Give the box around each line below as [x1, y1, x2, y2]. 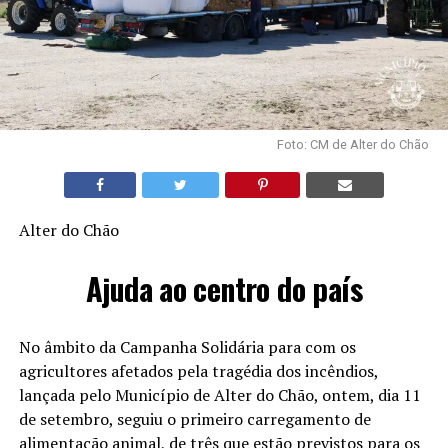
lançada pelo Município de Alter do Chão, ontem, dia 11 [18, 383, 421, 406]
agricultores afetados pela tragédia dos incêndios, [18, 359, 378, 382]
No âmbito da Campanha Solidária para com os [18, 335, 356, 358]
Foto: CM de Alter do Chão [277, 136, 430, 152]
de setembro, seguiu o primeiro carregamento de [18, 407, 371, 430]
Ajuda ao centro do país [85, 265, 362, 311]
